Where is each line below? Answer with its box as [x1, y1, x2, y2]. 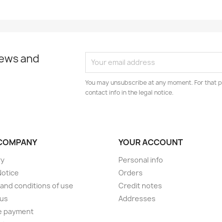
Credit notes [118, 180, 162, 190]
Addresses [118, 193, 156, 203]
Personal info [118, 155, 163, 165]
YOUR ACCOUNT [118, 136, 183, 148]
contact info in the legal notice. [85, 88, 174, 97]
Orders [118, 167, 143, 177]
